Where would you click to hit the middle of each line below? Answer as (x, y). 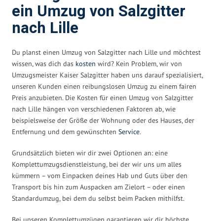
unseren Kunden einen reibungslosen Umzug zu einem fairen (104, 86)
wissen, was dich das (44, 63)
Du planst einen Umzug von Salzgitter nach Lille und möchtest (106, 52)
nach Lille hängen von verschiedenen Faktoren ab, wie (94, 109)
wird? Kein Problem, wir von (139, 63)
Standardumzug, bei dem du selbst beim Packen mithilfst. (98, 198)
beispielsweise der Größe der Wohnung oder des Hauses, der (103, 120)
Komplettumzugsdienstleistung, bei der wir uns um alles (97, 164)
